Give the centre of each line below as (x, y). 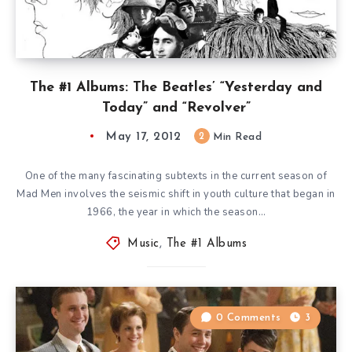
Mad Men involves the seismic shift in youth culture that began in (176, 194)
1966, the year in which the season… (176, 212)
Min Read (235, 137)
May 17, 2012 (143, 137)
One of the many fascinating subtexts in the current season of (176, 176)
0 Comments (248, 317)
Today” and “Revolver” (176, 108)
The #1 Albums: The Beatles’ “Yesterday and (176, 87)
